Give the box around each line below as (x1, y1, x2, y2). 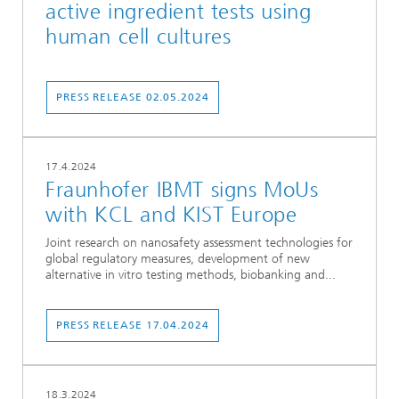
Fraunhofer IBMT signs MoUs (45, 177, 319, 203)
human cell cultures (45, 24, 232, 50)
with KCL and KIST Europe (45, 202, 297, 228)
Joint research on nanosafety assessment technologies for (45, 234, 353, 250)
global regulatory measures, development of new (45, 250, 310, 266)
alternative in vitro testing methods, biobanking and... (45, 266, 336, 282)
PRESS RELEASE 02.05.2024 (56, 91, 209, 104)
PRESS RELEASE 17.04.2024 (56, 319, 209, 332)
